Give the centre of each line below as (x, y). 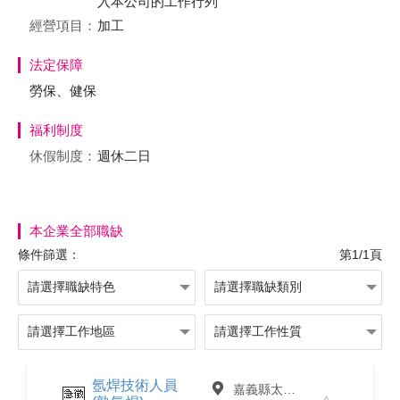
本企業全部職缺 (76, 231)
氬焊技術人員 (135, 385)
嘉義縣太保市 (272, 389)
